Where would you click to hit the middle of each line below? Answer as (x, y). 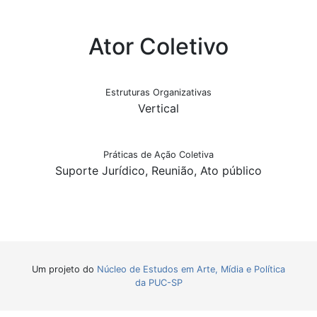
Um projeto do (64, 269)
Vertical (158, 108)
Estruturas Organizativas (158, 92)
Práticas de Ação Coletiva (158, 155)
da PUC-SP (158, 283)
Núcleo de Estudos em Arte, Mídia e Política (191, 269)
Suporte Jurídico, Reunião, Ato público (158, 171)
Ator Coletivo (158, 46)
